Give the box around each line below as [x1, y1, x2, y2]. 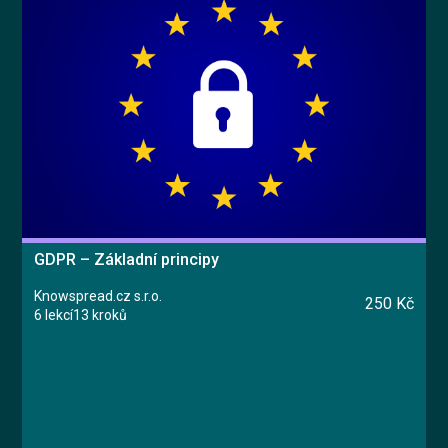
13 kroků [72, 306, 127, 323]
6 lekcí [33, 306, 73, 323]
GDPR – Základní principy [33, 249, 219, 269]
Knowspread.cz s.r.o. [33, 287, 162, 304]
